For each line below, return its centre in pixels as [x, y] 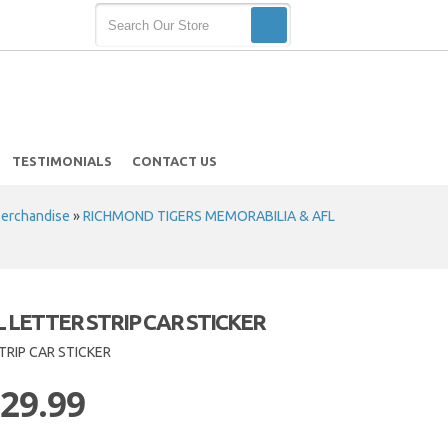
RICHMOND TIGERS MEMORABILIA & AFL [209, 216]
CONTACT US [174, 161]
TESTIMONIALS [61, 161]
